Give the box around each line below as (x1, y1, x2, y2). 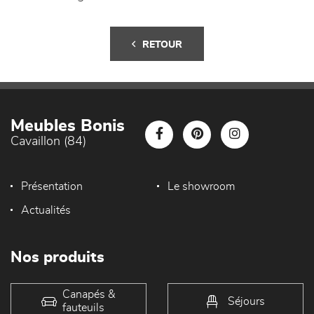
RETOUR (142, 39, 182, 50)
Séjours (227, 295, 265, 307)
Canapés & (62, 289, 116, 301)
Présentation (21, 180, 83, 192)
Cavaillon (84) (11, 135, 86, 148)
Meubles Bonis (11, 117, 125, 135)
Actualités (21, 204, 71, 216)
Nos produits (11, 249, 104, 265)
